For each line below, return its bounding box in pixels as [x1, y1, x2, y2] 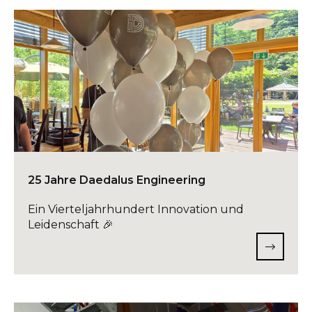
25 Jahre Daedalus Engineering [28, 173, 205, 187]
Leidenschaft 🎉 [28, 218, 114, 232]
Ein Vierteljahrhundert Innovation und [28, 203, 244, 217]
